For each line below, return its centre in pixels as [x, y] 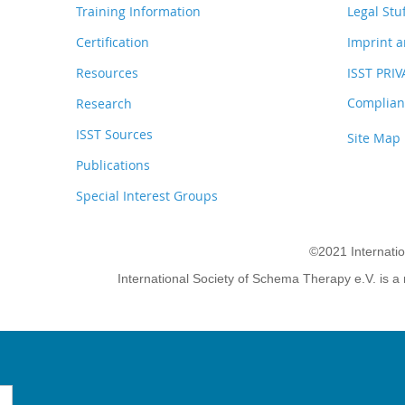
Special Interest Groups [147, 196]
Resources [107, 73]
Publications [113, 165]
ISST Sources [114, 134]
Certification [113, 42]
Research [104, 104]
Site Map [374, 138]
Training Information [138, 11]
